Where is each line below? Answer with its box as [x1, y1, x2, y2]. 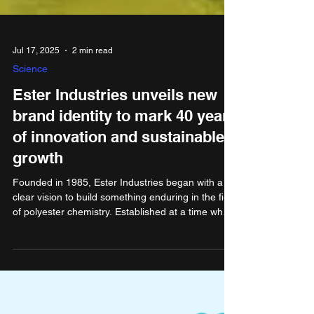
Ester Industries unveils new [13, 254, 217, 272]
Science [13, 231, 48, 243]
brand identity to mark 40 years [13, 275, 237, 293]
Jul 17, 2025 [13, 214, 60, 224]
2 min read [72, 214, 113, 224]
